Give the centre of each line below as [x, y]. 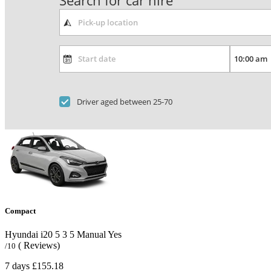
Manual [90, 235]
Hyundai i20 [29, 235]
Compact [20, 211]
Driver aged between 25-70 [125, 101]
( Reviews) [39, 246]
